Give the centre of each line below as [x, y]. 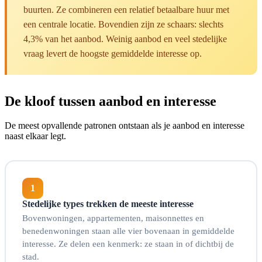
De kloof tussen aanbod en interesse [111, 101]
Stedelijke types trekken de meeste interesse [108, 204]
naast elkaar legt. [35, 136]
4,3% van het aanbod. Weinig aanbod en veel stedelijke [125, 39]
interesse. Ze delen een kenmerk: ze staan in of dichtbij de [128, 244]
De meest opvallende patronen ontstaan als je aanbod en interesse [125, 126]
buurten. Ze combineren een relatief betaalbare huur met [126, 9]
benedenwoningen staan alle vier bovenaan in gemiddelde [128, 231]
